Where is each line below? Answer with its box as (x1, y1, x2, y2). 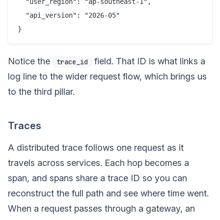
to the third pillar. (8, 86, 75, 97)
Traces (8, 120, 41, 132)
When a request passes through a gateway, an (8, 203, 195, 214)
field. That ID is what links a (92, 56, 205, 66)
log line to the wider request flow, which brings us (8, 71, 207, 82)
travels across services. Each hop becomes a (8, 158, 189, 168)
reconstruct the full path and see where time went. (8, 188, 209, 198)
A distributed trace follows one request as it (8, 142, 184, 153)
